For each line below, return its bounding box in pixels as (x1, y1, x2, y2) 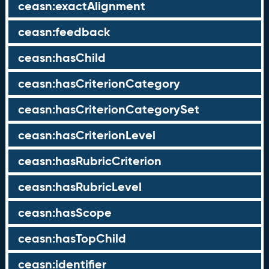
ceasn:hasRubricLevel (17, 179, 142, 195)
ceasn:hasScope (17, 205, 112, 220)
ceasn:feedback (17, 24, 110, 40)
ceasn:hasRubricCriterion (17, 153, 162, 169)
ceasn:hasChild (17, 50, 106, 65)
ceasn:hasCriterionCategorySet (17, 101, 199, 117)
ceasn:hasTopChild (17, 231, 126, 246)
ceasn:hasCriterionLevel (17, 127, 156, 143)
